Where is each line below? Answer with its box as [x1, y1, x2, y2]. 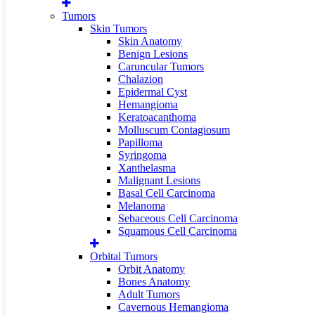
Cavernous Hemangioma [118, 301, 229, 313]
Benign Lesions [118, 48, 188, 60]
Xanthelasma [118, 162, 176, 174]
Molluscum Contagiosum [118, 124, 230, 136]
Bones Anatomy [118, 276, 190, 288]
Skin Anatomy [118, 35, 182, 47]
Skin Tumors [90, 22, 147, 34]
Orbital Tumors [90, 250, 157, 262]
